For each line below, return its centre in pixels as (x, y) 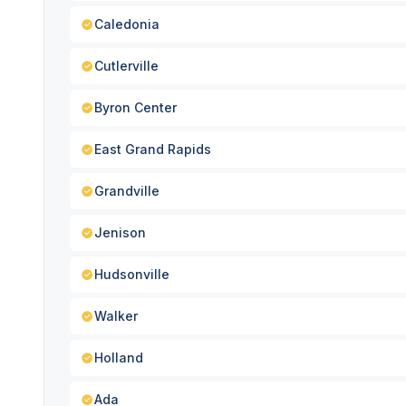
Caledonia (127, 24)
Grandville (127, 191)
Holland (119, 358)
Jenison (120, 232)
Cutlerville (126, 66)
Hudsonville (132, 274)
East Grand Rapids (153, 149)
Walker (116, 316)
